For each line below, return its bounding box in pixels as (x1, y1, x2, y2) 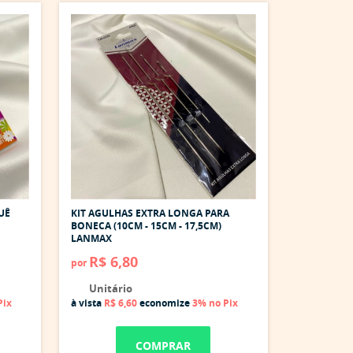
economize (137, 295, 192, 310)
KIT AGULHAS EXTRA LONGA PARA (71, 206, 229, 220)
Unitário (87, 281, 132, 295)
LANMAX (71, 231, 112, 245)
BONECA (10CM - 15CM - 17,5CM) (71, 218, 221, 232)
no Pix (209, 295, 238, 310)
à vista (71, 295, 104, 310)
